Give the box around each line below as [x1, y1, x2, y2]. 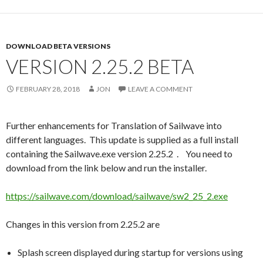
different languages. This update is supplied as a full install [6, 133, 238, 145]
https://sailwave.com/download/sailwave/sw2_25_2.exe [6, 190, 228, 201]
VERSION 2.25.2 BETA [6, 54, 194, 78]
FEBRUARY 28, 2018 [16, 84, 80, 93]
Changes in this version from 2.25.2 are [6, 218, 160, 230]
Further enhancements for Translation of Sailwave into [6, 119, 222, 131]
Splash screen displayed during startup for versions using [18, 246, 243, 258]
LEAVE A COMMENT [128, 84, 193, 93]
